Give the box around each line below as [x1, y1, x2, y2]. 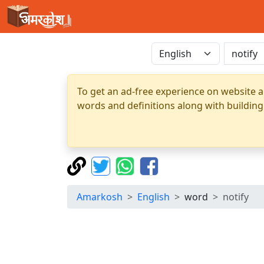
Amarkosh [77, 190, 123, 203]
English [137, 190, 170, 203]
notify [223, 190, 249, 203]
